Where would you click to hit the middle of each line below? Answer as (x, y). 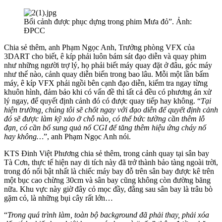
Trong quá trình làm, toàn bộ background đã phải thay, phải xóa (108, 215)
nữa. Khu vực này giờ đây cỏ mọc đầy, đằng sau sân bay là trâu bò (108, 189)
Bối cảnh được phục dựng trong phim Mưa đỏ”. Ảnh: (108, 22)
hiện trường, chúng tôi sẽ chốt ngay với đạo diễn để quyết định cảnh (111, 110)
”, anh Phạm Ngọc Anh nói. (87, 137)
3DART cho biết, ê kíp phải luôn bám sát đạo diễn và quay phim (105, 56)
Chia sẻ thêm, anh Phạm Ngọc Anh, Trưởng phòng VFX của (99, 48)
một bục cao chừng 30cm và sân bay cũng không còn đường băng (107, 180)
